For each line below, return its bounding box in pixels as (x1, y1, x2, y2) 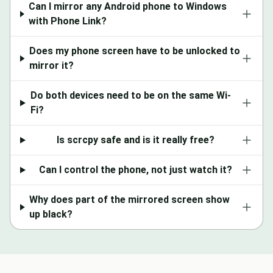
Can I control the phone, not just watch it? (38, 164, 232, 176)
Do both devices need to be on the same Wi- (30, 90, 231, 102)
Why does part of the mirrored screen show (29, 194, 230, 206)
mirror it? (29, 60, 74, 72)
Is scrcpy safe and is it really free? (56, 134, 214, 146)
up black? (29, 208, 73, 221)
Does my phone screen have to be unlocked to (29, 45, 241, 57)
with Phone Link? (29, 15, 107, 27)
